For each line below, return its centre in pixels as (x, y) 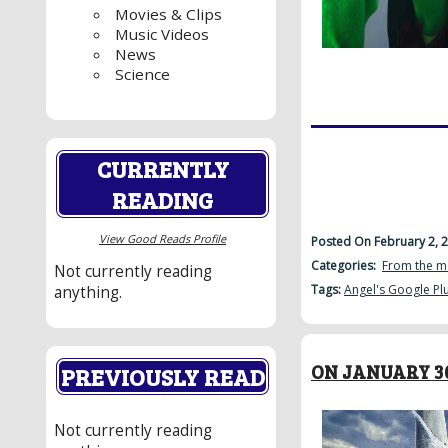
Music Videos (162, 34)
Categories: (346, 265)
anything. (88, 293)
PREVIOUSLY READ (162, 377)
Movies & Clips (169, 14)
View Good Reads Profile (162, 238)
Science (143, 74)
